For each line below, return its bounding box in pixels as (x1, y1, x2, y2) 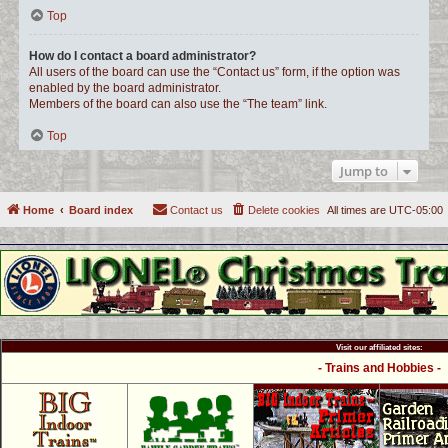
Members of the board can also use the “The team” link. (29, 97, 327, 111)
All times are (327, 204, 389, 216)
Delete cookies (248, 204, 320, 216)
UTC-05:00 (389, 204, 443, 216)
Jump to (340, 162, 388, 180)
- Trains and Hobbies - (318, 361, 441, 375)
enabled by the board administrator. (29, 81, 221, 95)
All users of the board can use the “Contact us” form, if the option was (29, 65, 400, 79)
